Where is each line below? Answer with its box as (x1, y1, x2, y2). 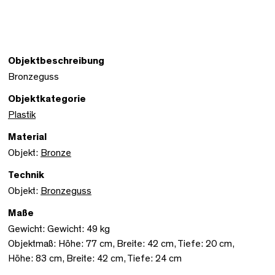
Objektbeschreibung (8, 55, 104, 66)
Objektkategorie (8, 93, 86, 104)
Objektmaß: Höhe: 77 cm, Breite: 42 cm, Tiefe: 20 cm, (8, 238, 234, 249)
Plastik (8, 109, 36, 120)
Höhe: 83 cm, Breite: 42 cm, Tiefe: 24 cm (8, 253, 182, 263)
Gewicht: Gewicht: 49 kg (8, 223, 110, 234)
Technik (8, 169, 44, 180)
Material (8, 131, 47, 142)
